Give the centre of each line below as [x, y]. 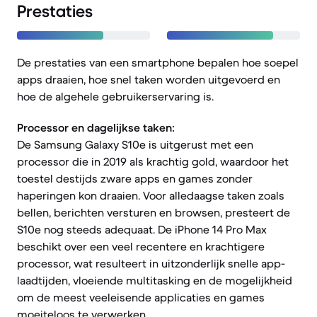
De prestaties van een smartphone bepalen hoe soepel [158, 62]
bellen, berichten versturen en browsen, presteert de [154, 212]
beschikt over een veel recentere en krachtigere [141, 246]
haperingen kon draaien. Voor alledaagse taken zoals [151, 195]
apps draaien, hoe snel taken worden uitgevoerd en [149, 79]
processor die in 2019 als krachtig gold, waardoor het [153, 161]
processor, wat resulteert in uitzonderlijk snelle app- [151, 263]
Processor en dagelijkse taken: [96, 127]
